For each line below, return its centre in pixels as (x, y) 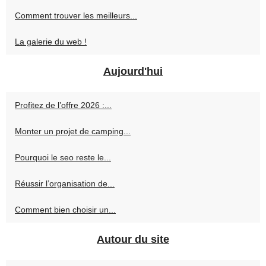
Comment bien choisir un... (65, 209)
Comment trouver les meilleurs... (76, 15)
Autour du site (133, 239)
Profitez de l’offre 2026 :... (63, 105)
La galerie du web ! (51, 41)
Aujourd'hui (133, 71)
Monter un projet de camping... (73, 131)
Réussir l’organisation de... (65, 183)
